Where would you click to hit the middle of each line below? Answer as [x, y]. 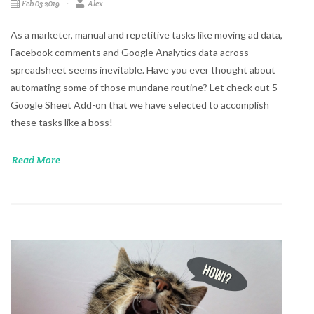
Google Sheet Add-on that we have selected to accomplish [140, 104]
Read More [36, 159]
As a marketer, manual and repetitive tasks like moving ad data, [146, 34]
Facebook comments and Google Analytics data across [130, 52]
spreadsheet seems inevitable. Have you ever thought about [143, 69]
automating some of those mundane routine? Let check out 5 [144, 87]
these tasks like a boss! [62, 122]
